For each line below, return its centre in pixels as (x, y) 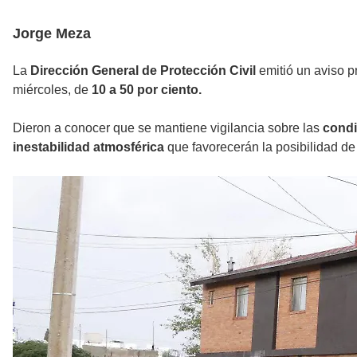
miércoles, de (52, 89)
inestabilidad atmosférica (88, 147)
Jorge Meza (52, 33)
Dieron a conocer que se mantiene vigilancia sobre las (168, 127)
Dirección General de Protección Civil (141, 70)
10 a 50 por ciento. (147, 89)
